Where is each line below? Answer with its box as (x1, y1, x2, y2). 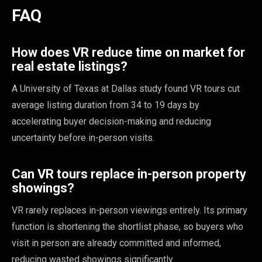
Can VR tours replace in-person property (12, 167, 246, 182)
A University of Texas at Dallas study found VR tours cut (12, 83, 240, 95)
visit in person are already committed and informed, (12, 237, 221, 249)
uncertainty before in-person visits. (12, 132, 154, 144)
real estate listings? (12, 59, 127, 74)
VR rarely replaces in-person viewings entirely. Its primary (12, 205, 247, 216)
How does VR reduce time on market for (12, 45, 245, 60)
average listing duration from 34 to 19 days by (12, 99, 199, 111)
